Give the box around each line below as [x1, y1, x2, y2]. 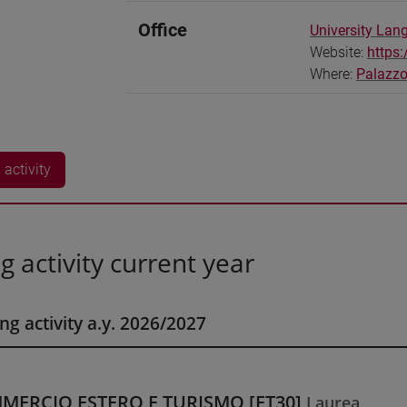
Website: [310, 44, 367, 61]
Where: [310, 65, 356, 83]
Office [138, 19, 187, 41]
